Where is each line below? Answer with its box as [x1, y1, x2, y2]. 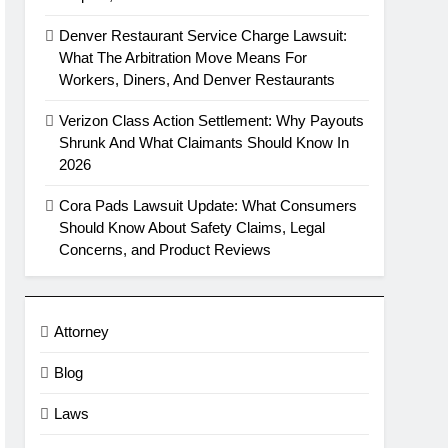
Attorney [54, 323, 110, 340]
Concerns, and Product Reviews [59, 241, 272, 258]
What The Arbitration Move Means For [59, 49, 308, 66]
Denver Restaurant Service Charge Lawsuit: [59, 27, 348, 44]
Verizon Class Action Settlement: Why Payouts [59, 112, 365, 129]
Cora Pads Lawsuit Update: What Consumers [59, 197, 358, 214]
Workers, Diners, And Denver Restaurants [59, 71, 336, 88]
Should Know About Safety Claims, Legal [59, 219, 326, 236]
